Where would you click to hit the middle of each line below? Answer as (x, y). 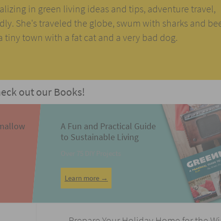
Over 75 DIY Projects (91, 154)
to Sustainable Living (100, 137)
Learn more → (86, 178)
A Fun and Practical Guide (109, 127)
